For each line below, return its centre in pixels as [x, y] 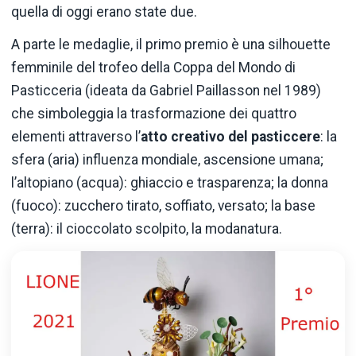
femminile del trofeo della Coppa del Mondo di [153, 68]
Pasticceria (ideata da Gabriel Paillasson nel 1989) [166, 91]
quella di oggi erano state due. [104, 12]
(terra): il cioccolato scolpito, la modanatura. [147, 229]
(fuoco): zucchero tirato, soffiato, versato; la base [163, 206]
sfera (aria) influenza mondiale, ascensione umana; [167, 160]
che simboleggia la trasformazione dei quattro [154, 114]
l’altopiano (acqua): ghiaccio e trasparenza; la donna [170, 183]
